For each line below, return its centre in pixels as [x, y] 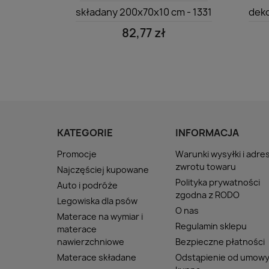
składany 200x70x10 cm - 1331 [144, 12]
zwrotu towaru [206, 166]
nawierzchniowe [91, 241]
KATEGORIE [85, 132]
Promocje [77, 154]
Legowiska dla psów [97, 201]
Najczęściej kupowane [103, 169]
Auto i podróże [87, 185]
